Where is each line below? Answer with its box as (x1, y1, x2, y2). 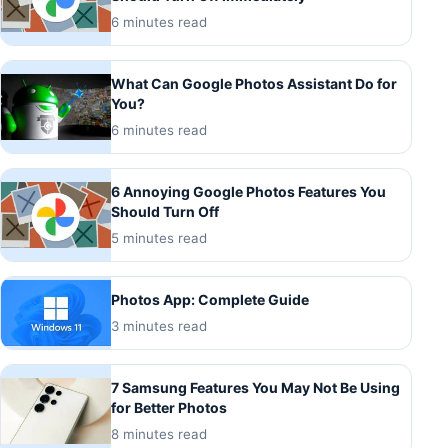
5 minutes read (111, 230, 207, 247)
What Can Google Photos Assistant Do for (111, 75, 397, 93)
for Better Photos (111, 399, 227, 417)
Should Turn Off (111, 203, 219, 221)
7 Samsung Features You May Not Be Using (111, 379, 400, 397)
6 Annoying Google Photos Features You (111, 183, 386, 201)
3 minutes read (111, 318, 207, 335)
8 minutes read (111, 426, 207, 443)
